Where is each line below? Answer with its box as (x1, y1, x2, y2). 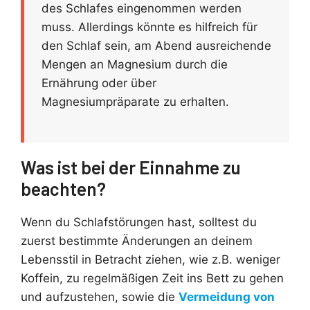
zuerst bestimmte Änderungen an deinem (21, 234, 253, 248)
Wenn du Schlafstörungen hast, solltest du (21, 215, 257, 230)
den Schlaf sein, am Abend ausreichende (42, 38, 271, 53)
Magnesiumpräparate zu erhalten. (42, 94, 229, 109)
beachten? (21, 178, 106, 200)
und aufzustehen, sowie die (21, 290, 179, 304)
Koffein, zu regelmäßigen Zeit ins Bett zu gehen (21, 271, 284, 286)
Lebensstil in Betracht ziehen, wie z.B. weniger (21, 253, 280, 267)
